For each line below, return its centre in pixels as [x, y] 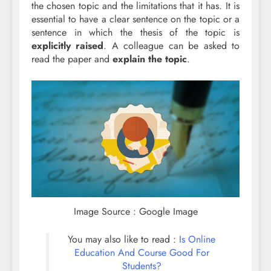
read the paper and [72, 59]
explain [129, 59]
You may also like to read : [122, 239]
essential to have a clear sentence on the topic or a [135, 19]
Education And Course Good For [142, 253]
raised [90, 45]
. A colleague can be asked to [172, 45]
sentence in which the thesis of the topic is [135, 32]
